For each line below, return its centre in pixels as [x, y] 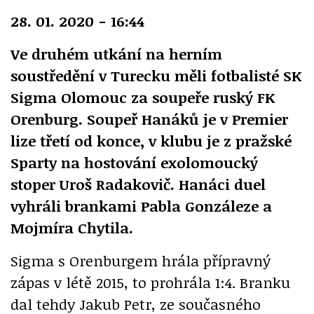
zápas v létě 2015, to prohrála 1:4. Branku [150, 282]
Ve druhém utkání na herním [116, 54]
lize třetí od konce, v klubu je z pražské [151, 141]
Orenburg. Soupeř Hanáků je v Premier [149, 119]
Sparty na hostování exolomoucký [134, 163]
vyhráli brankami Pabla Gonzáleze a [141, 206]
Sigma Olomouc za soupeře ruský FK [143, 97]
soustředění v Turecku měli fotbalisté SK [156, 76]
